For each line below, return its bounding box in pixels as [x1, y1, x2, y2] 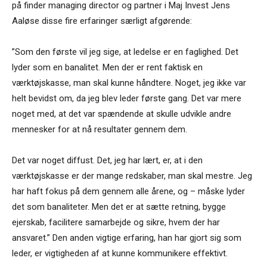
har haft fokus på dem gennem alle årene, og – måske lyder [12, 186, 245, 197]
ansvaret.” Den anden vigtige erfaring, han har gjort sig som [12, 232, 241, 244]
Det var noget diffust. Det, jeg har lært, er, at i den [12, 155, 203, 166]
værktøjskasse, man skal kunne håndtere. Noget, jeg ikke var [12, 77, 246, 89]
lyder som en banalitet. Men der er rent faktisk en [12, 62, 203, 73]
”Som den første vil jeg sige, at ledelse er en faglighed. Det [12, 46, 238, 58]
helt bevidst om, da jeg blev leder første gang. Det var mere [12, 93, 241, 104]
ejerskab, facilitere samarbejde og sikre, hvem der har [12, 217, 220, 228]
